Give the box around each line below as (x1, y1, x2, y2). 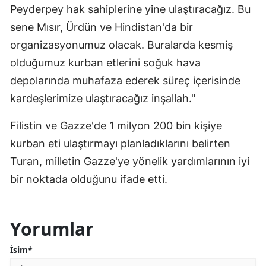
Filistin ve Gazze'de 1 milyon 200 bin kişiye (10, 119, 222, 132)
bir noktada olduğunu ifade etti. (10, 173, 167, 186)
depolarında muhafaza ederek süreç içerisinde (10, 74, 240, 87)
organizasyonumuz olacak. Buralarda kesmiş (10, 39, 233, 52)
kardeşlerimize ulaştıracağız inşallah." (10, 92, 195, 105)
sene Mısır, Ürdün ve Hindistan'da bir (10, 21, 193, 34)
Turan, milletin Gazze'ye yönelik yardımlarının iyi (10, 155, 249, 168)
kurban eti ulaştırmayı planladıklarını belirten (10, 137, 230, 150)
